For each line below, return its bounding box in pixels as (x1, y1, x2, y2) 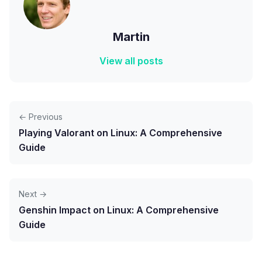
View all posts (99, 55, 163, 67)
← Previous (19, 112, 63, 122)
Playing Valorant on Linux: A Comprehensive (19, 127, 222, 139)
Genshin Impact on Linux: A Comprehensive (19, 204, 219, 216)
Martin (112, 30, 150, 44)
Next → (19, 189, 47, 199)
